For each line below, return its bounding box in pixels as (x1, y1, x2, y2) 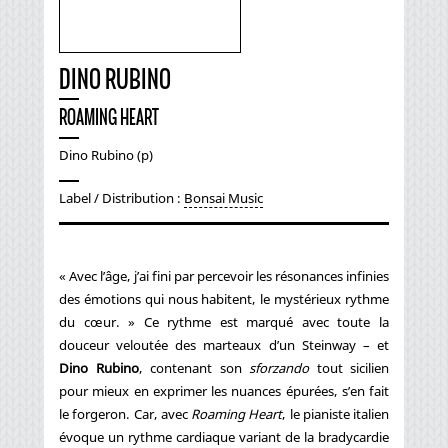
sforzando (249, 359, 309, 378)
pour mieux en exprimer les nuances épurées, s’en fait (59, 382, 389, 401)
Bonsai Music (184, 188, 263, 207)
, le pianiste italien (282, 405, 389, 424)
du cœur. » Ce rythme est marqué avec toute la (59, 313, 389, 332)
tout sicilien (309, 359, 389, 378)
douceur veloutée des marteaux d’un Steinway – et (59, 336, 389, 355)
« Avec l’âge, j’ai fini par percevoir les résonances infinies (59, 267, 389, 286)
